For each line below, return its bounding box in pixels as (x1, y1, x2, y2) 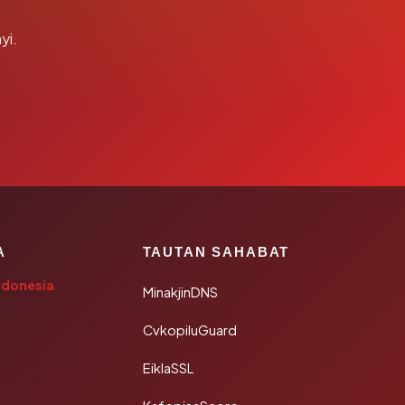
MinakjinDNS (142, 284, 218, 300)
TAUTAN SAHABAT (142, 244, 290, 259)
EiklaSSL (142, 360, 193, 376)
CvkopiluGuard (142, 322, 237, 338)
